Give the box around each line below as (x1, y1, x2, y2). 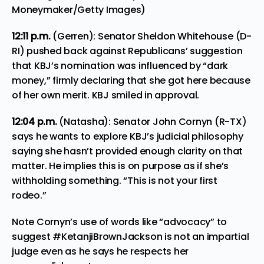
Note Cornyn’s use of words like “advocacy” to (12, 214, 227, 229)
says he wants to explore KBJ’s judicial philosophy (12, 129, 244, 143)
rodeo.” (12, 188, 49, 202)
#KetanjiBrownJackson (52, 229, 163, 243)
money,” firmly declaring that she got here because (12, 73, 251, 87)
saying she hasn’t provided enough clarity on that (12, 144, 243, 158)
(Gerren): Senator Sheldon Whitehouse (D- (50, 29, 252, 43)
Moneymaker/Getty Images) (12, 2, 146, 16)
